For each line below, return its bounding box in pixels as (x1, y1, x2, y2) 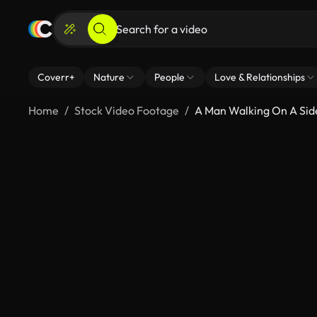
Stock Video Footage (74, 103, 179, 117)
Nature (93, 71, 125, 83)
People (154, 71, 185, 83)
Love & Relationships (214, 71, 305, 83)
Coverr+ (38, 71, 75, 83)
